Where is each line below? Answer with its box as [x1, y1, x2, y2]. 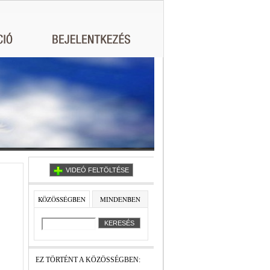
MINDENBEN [100, 195, 140, 204]
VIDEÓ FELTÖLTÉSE [65, 166, 129, 174]
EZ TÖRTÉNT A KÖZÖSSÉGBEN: [36, 256, 140, 264]
